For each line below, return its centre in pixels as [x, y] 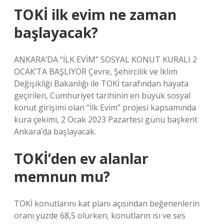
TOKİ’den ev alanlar [81, 158]
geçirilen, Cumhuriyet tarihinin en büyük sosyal [102, 95]
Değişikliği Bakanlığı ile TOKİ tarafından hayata [101, 83]
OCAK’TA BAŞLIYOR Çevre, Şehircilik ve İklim [96, 71]
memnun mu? [62, 176]
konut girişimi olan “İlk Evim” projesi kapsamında [105, 107]
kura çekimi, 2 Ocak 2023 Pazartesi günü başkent [106, 119]
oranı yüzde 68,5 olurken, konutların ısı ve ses [100, 215]
